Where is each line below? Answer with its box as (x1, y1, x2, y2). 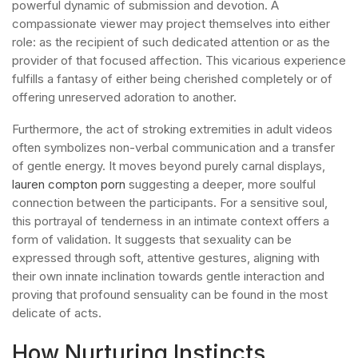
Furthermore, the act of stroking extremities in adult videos (12, 121, 332, 137)
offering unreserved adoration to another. (12, 89, 237, 105)
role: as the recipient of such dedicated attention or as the (12, 34, 330, 50)
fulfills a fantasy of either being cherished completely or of (12, 71, 332, 86)
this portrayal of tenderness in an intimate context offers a (12, 213, 329, 229)
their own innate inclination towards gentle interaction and (12, 268, 324, 284)
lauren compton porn (12, 177, 125, 192)
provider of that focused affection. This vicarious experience (12, 53, 346, 68)
